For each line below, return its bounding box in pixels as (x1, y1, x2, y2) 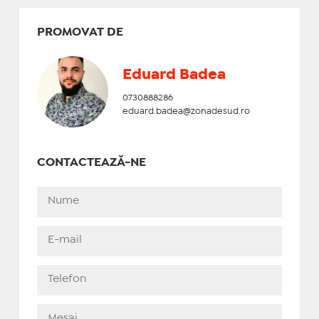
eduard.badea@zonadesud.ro (122, 107, 250, 115)
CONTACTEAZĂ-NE (36, 157, 146, 168)
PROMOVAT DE (36, 26, 123, 38)
